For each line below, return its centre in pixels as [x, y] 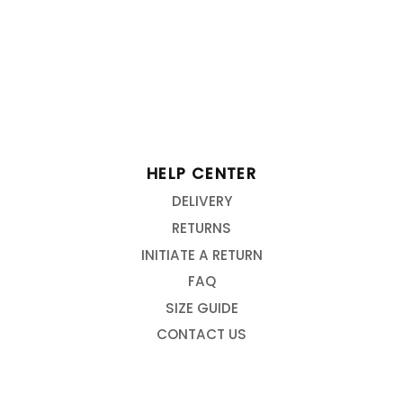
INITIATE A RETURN [201, 255]
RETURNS [201, 228]
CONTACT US [201, 335]
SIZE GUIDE [201, 308]
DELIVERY [201, 201]
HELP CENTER [201, 173]
